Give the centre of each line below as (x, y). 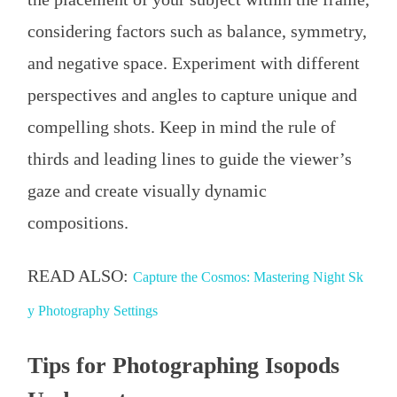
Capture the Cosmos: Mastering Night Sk (248, 276)
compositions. (78, 222)
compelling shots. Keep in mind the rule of (182, 126)
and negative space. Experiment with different (194, 62)
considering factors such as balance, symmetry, (197, 31)
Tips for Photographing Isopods (183, 365)
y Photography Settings (93, 310)
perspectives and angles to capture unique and (192, 94)
